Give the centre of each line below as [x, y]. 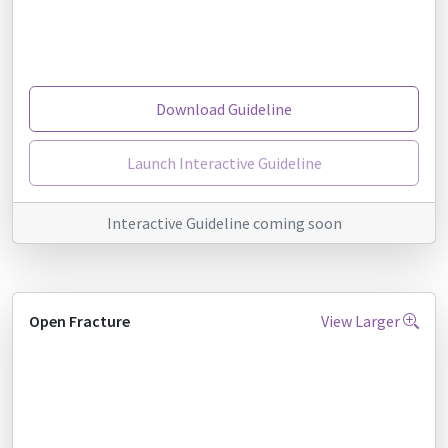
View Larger [362, 320]
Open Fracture [79, 320]
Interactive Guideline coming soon [224, 222]
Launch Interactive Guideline [224, 162]
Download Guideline [224, 108]
